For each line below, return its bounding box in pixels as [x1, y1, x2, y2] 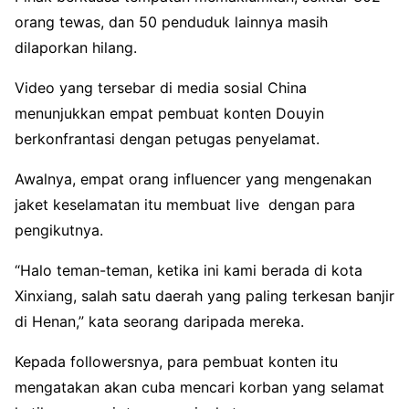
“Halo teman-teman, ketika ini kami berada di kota [15, 260, 362, 279]
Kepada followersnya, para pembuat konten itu [15, 351, 338, 371]
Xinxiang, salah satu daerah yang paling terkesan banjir [15, 286, 394, 305]
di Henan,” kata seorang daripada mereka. [15, 311, 304, 330]
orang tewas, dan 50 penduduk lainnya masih [15, 12, 328, 31]
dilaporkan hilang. [15, 37, 137, 57]
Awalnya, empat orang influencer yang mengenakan [15, 169, 372, 188]
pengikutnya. [15, 220, 103, 239]
